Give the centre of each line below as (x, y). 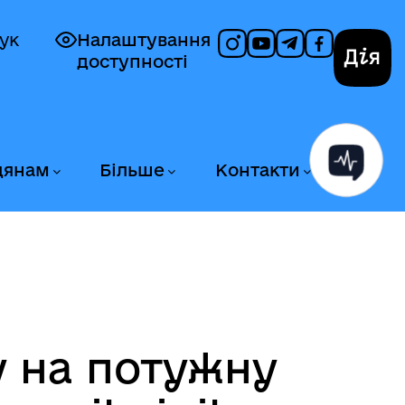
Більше (132, 170)
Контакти (257, 170)
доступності (132, 61)
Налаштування (144, 40)
